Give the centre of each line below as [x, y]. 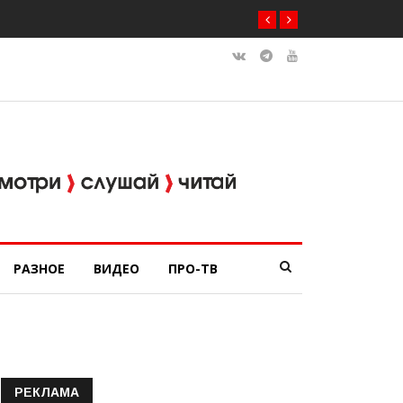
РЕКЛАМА [47, 392]
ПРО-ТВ [193, 268]
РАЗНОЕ [39, 268]
